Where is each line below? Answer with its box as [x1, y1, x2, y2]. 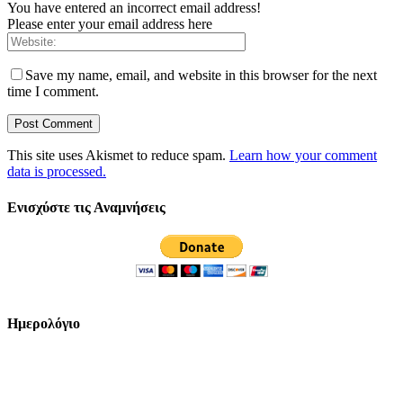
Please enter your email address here [7, 16, 212, 32]
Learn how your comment [229, 148, 377, 164]
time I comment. [7, 84, 99, 100]
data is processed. [7, 164, 106, 180]
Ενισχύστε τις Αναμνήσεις [7, 199, 166, 215]
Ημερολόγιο [7, 316, 80, 332]
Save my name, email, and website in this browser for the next [25, 67, 377, 84]
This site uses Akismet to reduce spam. [7, 148, 229, 164]
